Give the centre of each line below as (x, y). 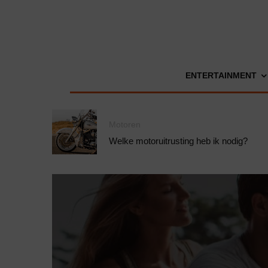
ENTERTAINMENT (221, 75)
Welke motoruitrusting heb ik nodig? (178, 141)
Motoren (125, 124)
